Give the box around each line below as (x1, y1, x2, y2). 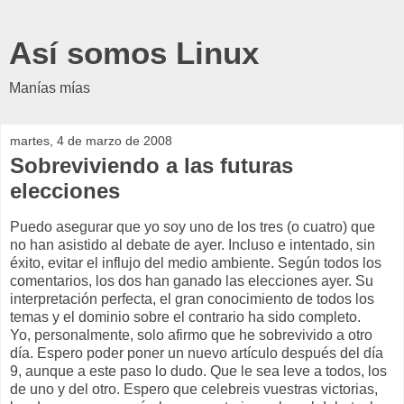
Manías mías (9, 80, 90, 96)
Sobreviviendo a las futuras (10, 153, 293, 178)
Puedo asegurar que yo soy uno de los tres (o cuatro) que (10, 218, 375, 234)
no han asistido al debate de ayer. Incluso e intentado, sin (10, 236, 375, 252)
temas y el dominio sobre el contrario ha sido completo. (10, 308, 361, 325)
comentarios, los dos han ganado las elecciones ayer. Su (10, 272, 373, 289)
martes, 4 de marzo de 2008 (10, 133, 172, 148)
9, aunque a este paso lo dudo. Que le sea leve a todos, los (10, 363, 387, 379)
